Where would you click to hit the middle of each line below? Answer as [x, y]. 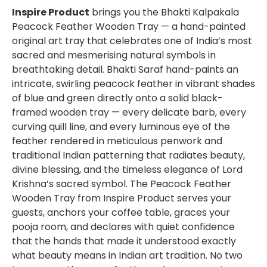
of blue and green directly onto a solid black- [117, 98]
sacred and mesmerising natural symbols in [114, 55]
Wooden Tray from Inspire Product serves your [122, 198]
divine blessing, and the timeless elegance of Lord [127, 169]
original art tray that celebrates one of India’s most [132, 41]
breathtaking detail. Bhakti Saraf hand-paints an [125, 69]
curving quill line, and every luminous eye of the [121, 126]
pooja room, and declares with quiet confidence [123, 226]
